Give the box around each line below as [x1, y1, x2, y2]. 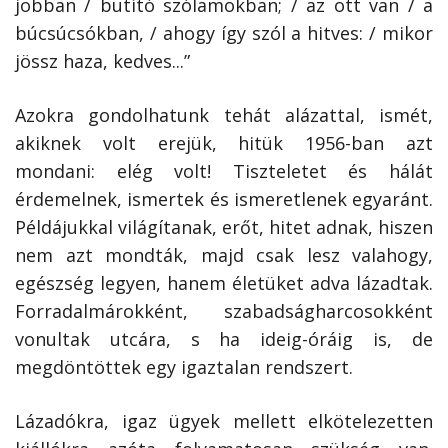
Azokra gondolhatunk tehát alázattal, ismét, [15, 103, 433, 128]
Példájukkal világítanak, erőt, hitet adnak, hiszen [15, 215, 433, 240]
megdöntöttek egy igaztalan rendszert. [15, 355, 353, 380]
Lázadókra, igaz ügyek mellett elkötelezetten [15, 409, 433, 434]
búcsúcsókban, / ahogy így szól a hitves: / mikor [15, 21, 433, 46]
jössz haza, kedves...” [15, 49, 190, 74]
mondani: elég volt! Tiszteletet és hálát [15, 159, 433, 184]
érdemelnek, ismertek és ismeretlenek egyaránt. [15, 187, 433, 212]
